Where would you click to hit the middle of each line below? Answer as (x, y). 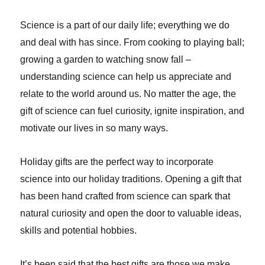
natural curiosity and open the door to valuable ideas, (131, 214)
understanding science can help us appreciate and (126, 77)
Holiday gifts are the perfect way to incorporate (117, 162)
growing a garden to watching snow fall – (106, 60)
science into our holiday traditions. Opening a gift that (131, 179)
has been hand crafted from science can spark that (125, 196)
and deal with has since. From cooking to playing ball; (132, 43)
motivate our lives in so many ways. (94, 128)
